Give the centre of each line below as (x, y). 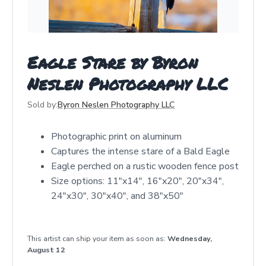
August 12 (46, 250)
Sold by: (42, 105)
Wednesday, (190, 238)
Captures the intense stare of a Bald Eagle (140, 151)
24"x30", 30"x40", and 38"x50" (117, 196)
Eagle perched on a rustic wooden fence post (145, 166)
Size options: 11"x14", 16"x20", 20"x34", (137, 181)
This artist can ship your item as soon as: (97, 238)
